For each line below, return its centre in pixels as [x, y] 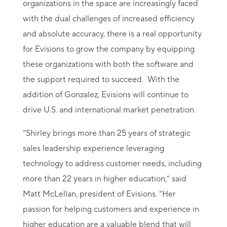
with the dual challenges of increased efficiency [108, 19]
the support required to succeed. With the [101, 80]
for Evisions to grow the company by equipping [108, 49]
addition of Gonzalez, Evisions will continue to [105, 95]
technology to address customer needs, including [112, 164]
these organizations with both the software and [108, 64]
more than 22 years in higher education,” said [104, 179]
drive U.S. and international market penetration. [109, 110]
